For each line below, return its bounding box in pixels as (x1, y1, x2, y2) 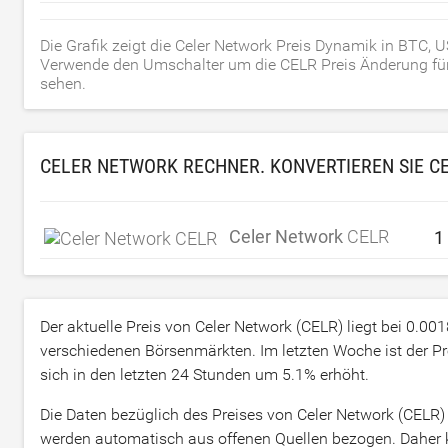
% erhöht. (304, 365, 369, 385)
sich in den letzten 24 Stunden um (40, 365, 282, 385)
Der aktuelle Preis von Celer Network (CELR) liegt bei (40, 317, 406, 337)
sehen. (40, 74, 86, 93)
